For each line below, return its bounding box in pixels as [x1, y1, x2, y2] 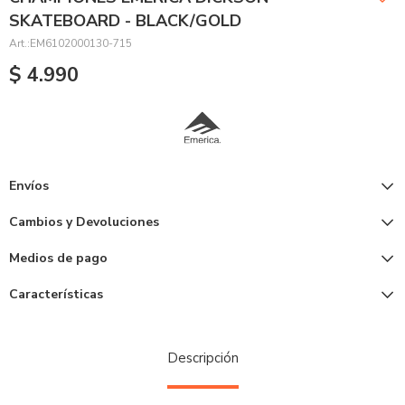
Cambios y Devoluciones [9, 213, 159, 231]
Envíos [9, 177, 49, 194]
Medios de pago [9, 250, 108, 267]
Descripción [166, 349, 239, 367]
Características [9, 286, 103, 303]
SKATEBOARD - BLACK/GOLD [9, 10, 241, 32]
